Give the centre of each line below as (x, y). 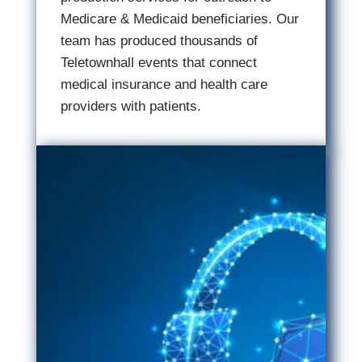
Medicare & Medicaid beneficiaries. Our (179, 19)
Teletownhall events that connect (158, 63)
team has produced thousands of (159, 41)
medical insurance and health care (164, 84)
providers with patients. (130, 106)
